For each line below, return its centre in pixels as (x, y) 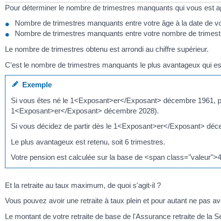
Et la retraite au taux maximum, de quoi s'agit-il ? (83, 185)
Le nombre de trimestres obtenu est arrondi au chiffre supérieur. (107, 49)
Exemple (35, 85)
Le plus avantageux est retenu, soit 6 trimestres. (88, 142)
